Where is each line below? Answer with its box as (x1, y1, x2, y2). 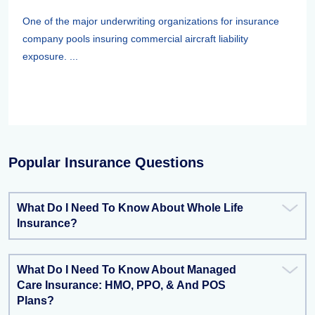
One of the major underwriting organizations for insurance (22, 15, 279, 27)
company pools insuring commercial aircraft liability (22, 33, 248, 44)
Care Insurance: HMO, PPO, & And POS (17, 279, 226, 291)
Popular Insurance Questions (8, 155, 204, 170)
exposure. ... (22, 51, 78, 62)
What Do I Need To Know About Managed (17, 264, 236, 276)
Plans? (17, 295, 54, 307)
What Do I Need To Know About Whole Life (17, 202, 243, 214)
